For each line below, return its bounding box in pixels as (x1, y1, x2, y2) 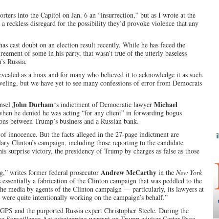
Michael (154, 99, 177, 109)
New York (176, 168, 202, 177)
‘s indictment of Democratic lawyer (54, 100, 154, 109)
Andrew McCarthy (101, 167, 156, 177)
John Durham (12, 99, 54, 109)
